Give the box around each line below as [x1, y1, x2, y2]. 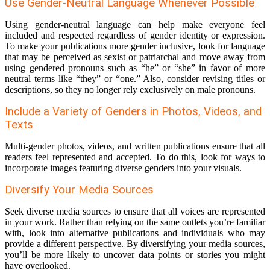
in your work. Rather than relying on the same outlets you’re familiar [5, 217, 265, 228]
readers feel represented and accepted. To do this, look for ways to [5, 152, 265, 163]
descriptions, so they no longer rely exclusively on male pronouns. [5, 84, 256, 95]
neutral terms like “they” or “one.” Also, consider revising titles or [5, 74, 265, 84]
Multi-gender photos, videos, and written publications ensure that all [5, 141, 265, 152]
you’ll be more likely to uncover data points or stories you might [5, 250, 265, 260]
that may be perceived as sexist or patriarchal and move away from [5, 52, 265, 63]
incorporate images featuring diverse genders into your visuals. [5, 163, 244, 174]
